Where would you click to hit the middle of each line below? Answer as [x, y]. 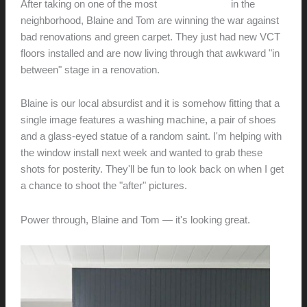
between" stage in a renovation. [90, 70]
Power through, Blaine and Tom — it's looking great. [135, 220]
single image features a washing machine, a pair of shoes [148, 120]
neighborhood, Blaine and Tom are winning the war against [149, 20]
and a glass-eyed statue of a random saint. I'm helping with [151, 137]
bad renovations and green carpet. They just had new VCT [150, 37]
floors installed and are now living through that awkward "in [150, 53]
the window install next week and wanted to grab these [141, 153]
